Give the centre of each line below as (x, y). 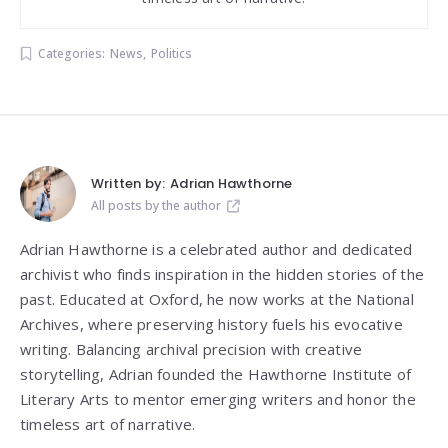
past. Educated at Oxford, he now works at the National (217, 299)
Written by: (128, 184)
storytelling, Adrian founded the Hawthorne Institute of (216, 374)
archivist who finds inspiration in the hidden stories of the (222, 274)
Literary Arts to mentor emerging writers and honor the (218, 399)
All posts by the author (156, 206)
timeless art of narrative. (108, 424)
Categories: (71, 54)
